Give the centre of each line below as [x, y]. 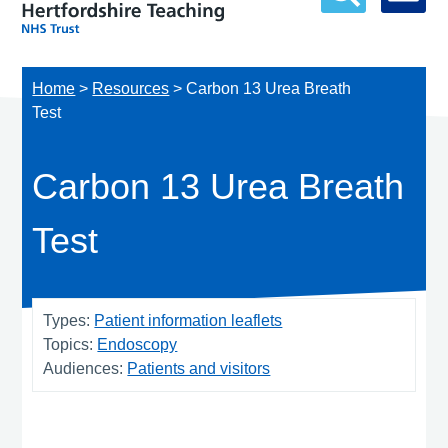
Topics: [70, 344]
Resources [131, 88]
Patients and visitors [199, 368]
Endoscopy [137, 344]
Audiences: [85, 368]
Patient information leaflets [188, 320]
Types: [69, 320]
